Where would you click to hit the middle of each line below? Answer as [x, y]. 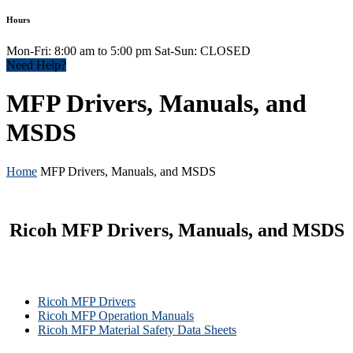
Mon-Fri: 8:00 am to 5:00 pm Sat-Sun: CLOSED [128, 50]
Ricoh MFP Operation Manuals [116, 315]
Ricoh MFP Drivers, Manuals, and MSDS [176, 230]
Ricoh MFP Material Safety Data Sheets [137, 329]
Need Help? [36, 65]
